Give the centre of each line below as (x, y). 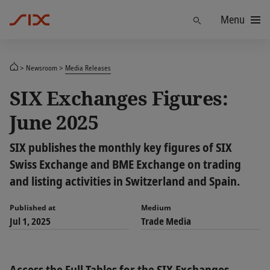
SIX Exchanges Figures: (119, 98)
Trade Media (166, 221)
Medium (156, 208)
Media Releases (88, 67)
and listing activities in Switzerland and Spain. (125, 181)
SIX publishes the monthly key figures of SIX (121, 147)
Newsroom (42, 67)
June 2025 (54, 122)
